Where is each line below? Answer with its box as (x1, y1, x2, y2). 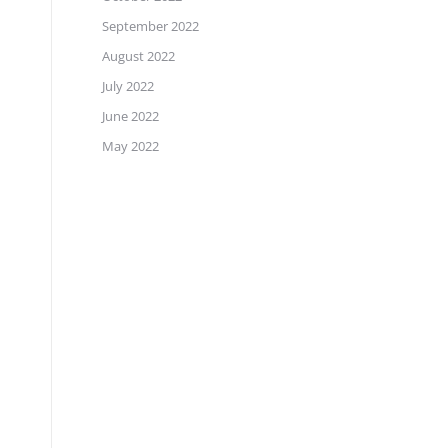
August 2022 (102, 47, 175, 65)
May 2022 (102, 137, 159, 155)
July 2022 (102, 77, 154, 95)
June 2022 (102, 107, 159, 125)
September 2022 (102, 17, 199, 35)
